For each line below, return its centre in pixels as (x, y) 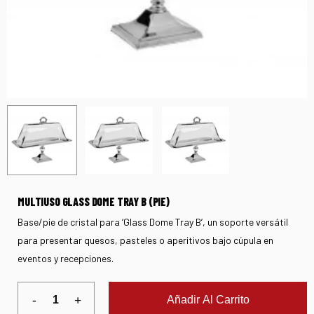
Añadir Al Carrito (208, 299)
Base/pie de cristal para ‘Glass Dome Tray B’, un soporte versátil (153, 221)
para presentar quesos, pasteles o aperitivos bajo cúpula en (145, 240)
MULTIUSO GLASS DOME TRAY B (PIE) (94, 201)
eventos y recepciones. (66, 258)
